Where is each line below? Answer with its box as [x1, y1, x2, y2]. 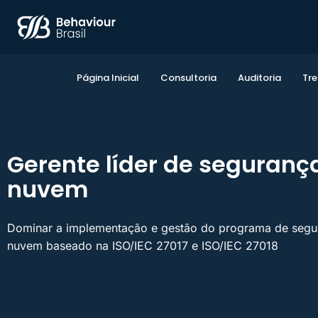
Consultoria [160, 71, 216, 84]
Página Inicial [77, 71, 139, 84]
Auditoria [238, 71, 281, 84]
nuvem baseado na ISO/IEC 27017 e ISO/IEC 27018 [7, 238, 278, 253]
